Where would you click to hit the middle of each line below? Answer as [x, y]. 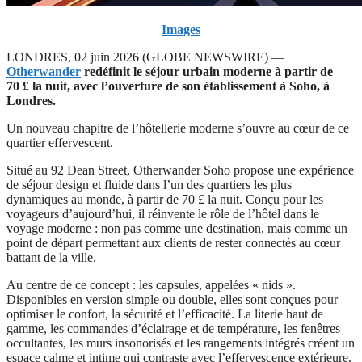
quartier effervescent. [60, 142]
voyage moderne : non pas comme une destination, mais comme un [177, 228]
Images [181, 29]
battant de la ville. [51, 257]
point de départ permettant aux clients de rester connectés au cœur [173, 242]
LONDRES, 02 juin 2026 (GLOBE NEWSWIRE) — [145, 57]
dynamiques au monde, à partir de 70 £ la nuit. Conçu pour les [165, 199]
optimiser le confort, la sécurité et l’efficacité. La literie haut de [165, 314]
